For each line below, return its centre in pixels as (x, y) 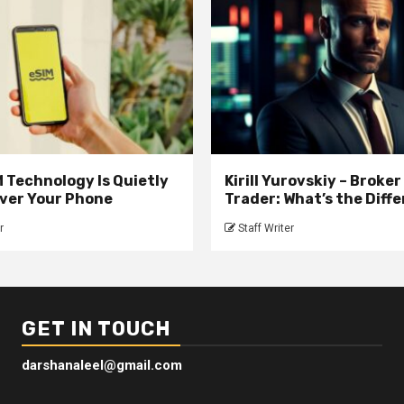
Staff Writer (266, 229)
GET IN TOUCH (96, 329)
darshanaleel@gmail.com (102, 366)
